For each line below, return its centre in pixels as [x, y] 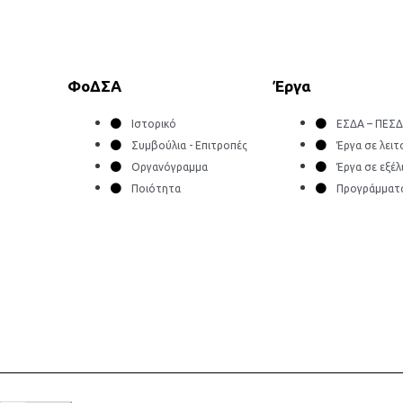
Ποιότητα [156, 188]
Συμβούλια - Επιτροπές [189, 145]
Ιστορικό [154, 123]
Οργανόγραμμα [170, 166]
